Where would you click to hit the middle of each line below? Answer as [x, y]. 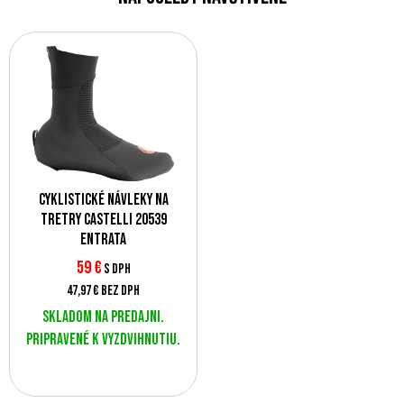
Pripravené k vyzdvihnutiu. [103, 340]
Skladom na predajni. [103, 317]
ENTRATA [103, 239]
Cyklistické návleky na [103, 200]
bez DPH [120, 291]
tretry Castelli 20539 [103, 220]
